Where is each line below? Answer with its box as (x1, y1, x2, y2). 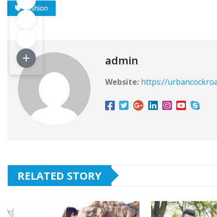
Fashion (23, 3, 48, 13)
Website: (105, 76, 139, 87)
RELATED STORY (17, 168, 102, 183)
